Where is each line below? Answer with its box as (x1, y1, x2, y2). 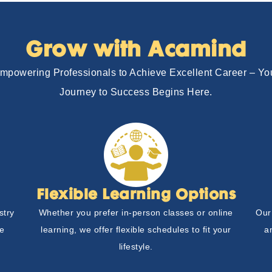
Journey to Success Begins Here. (59, 86, 212, 97)
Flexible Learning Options (36, 189, 236, 202)
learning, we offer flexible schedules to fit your (41, 225, 231, 235)
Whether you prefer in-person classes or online (38, 208, 233, 218)
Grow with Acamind (25, 41, 246, 60)
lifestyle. (118, 242, 153, 252)
